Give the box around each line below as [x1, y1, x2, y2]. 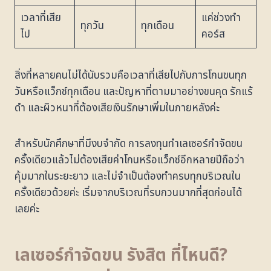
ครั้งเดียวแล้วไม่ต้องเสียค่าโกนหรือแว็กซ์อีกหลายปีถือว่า [15, 152, 244, 168]
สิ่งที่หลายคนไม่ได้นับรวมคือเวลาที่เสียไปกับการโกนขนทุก [15, 67, 247, 83]
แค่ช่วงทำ [201, 10, 241, 26]
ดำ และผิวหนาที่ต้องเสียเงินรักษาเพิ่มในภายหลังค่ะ [15, 100, 220, 116]
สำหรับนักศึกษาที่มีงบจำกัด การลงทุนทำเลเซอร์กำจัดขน [15, 135, 243, 152]
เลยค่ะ [15, 201, 39, 217]
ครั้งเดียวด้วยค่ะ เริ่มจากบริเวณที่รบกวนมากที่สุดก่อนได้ [15, 184, 242, 201]
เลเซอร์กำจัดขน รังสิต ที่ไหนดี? [15, 242, 227, 269]
